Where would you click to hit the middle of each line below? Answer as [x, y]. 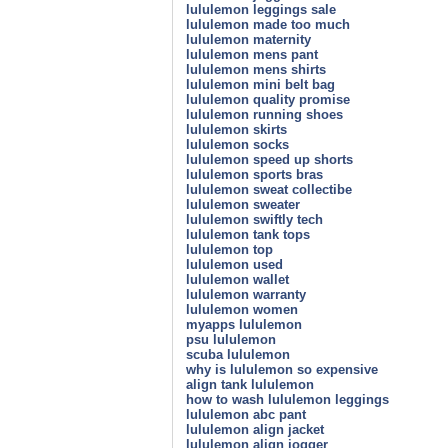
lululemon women [242, 309]
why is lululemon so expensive [282, 369]
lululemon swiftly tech [254, 219]
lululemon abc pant [246, 414]
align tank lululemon [250, 384]
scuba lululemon [238, 354]
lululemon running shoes [264, 114]
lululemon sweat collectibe [269, 189]
